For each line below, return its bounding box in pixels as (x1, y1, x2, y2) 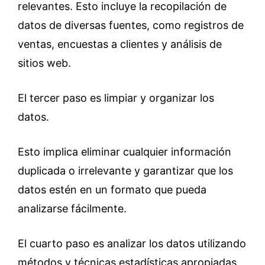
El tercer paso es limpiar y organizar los (18, 92, 214, 104)
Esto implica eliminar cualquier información (18, 146, 231, 158)
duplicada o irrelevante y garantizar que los (18, 164, 233, 177)
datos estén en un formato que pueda (18, 183, 206, 196)
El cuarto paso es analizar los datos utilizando (18, 237, 246, 250)
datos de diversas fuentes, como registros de (18, 19, 244, 31)
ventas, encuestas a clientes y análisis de (18, 38, 222, 50)
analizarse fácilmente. (18, 202, 127, 215)
